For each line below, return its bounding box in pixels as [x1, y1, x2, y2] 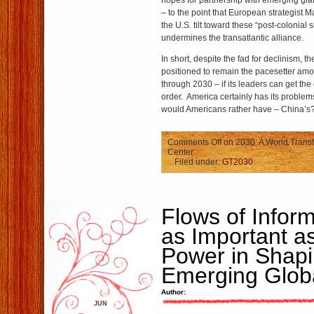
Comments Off [168, 137, 221, 147]
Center [168, 147, 193, 157]
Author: [161, 288, 186, 296]
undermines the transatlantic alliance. [161, 33, 303, 43]
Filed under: [175, 157, 222, 167]
